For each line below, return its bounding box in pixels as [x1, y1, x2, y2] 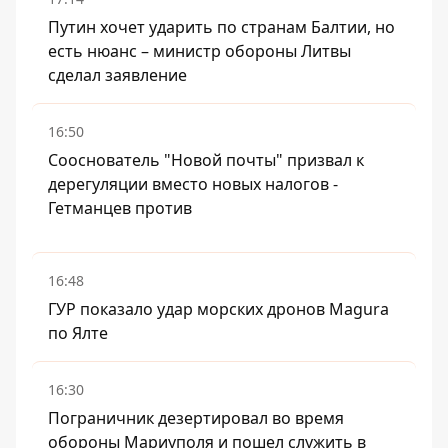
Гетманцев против [48, 197, 192, 219]
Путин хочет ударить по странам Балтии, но [48, 16, 395, 38]
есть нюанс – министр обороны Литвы [48, 40, 351, 62]
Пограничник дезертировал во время [48, 407, 344, 429]
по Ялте [48, 322, 108, 344]
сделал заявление [48, 64, 187, 86]
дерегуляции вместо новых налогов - [48, 173, 338, 195]
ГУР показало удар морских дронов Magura [48, 298, 389, 320]
